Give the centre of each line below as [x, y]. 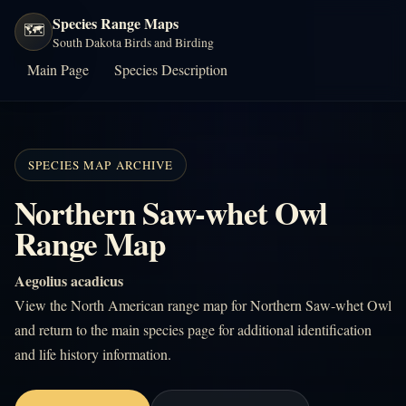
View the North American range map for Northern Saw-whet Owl [203, 305]
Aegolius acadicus [69, 280]
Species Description [171, 69]
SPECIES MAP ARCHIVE [101, 165]
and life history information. [93, 354]
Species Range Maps [116, 23]
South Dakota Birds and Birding [133, 42]
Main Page [58, 69]
